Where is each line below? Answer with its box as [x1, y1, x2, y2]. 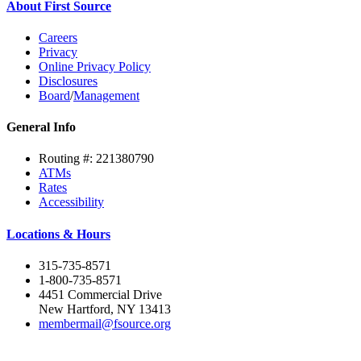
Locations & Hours [6, 226, 110, 241]
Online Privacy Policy [39, 59, 151, 73]
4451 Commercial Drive [39, 287, 162, 301]
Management [73, 88, 139, 102]
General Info [6, 120, 76, 135]
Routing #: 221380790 [39, 151, 154, 166]
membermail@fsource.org [39, 316, 171, 330]
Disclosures [39, 73, 98, 88]
